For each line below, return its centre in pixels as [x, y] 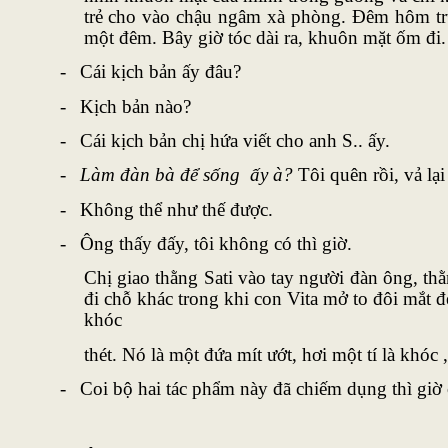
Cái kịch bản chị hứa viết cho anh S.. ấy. [234, 140]
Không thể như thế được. [176, 209]
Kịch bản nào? [135, 106]
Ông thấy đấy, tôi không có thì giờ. [215, 243]
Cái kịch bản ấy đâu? [160, 72]
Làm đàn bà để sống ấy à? [186, 175]
